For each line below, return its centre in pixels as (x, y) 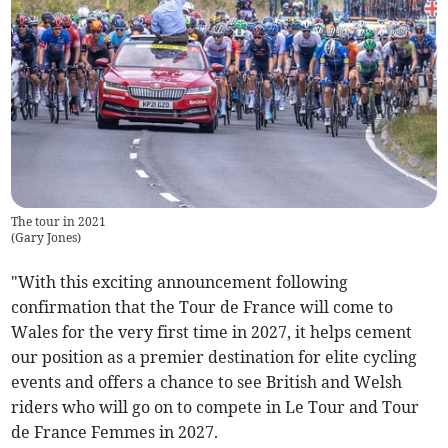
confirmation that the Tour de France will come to (202, 306)
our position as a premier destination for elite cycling (214, 356)
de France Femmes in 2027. (115, 431)
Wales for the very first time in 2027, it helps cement (212, 331)
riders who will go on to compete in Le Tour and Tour (215, 406)
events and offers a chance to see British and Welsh (207, 381)
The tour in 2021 (59, 221)
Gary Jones (46, 237)
